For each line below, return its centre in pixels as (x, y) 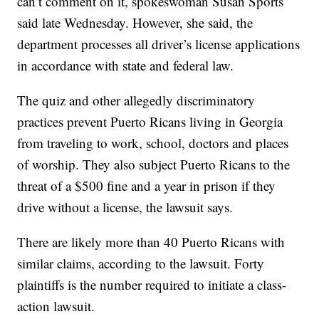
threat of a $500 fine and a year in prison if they (147, 185)
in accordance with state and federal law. (126, 65)
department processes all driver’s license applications (159, 44)
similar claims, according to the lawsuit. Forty (141, 263)
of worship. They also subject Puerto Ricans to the (154, 164)
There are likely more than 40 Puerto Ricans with (151, 242)
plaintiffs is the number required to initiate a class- (152, 284)
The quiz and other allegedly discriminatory (136, 100)
